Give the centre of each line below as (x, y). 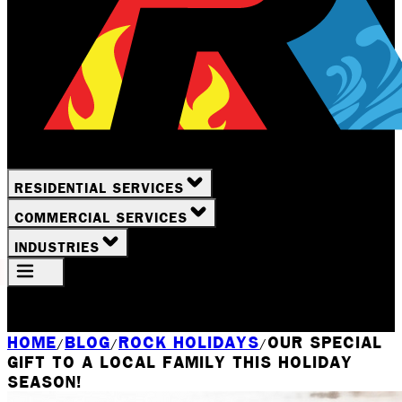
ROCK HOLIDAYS (189, 342)
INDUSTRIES (57, 247)
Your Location (68, 297)
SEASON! (44, 381)
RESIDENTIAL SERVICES (99, 188)
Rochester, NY (90, 322)
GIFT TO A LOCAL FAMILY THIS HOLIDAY (180, 362)
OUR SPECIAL (325, 342)
